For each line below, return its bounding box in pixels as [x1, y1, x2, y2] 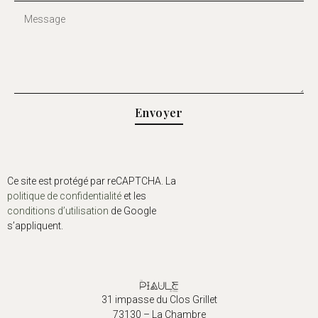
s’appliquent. [7, 220, 63, 232]
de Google [109, 205, 156, 217]
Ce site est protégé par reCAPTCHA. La [7, 175, 176, 187]
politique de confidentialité [7, 190, 121, 202]
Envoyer [135, 104, 183, 120]
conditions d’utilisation [7, 205, 109, 217]
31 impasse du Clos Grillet [101, 293, 217, 305]
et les [121, 190, 146, 202]
